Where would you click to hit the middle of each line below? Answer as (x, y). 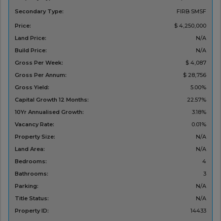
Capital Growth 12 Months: (52, 100)
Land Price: (30, 38)
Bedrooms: (31, 162)
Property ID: (32, 211)
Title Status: (32, 199)
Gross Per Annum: (40, 75)
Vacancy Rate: (34, 125)
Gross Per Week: (39, 63)
